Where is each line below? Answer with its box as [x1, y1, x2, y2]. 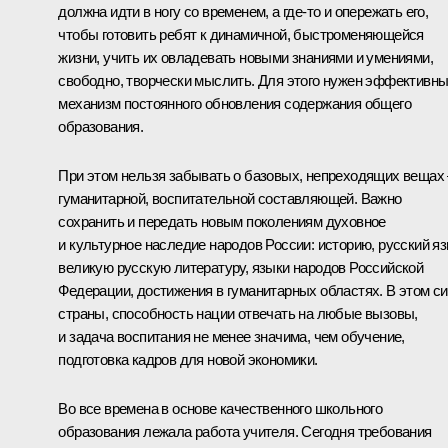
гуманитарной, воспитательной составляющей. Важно [58, 189, 402, 207]
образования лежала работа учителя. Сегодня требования [58, 422, 432, 440]
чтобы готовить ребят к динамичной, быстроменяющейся [58, 25, 424, 43]
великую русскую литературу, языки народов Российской [58, 258, 424, 276]
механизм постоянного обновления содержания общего [58, 94, 411, 112]
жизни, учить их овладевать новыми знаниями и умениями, [58, 48, 433, 66]
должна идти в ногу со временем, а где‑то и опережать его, [58, 2, 429, 20]
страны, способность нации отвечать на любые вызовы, [58, 304, 418, 322]
